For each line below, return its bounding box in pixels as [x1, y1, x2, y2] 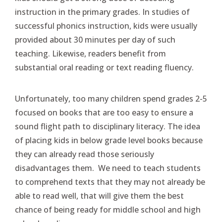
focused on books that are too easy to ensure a [15, 107, 193, 118]
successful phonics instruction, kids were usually [15, 20, 197, 31]
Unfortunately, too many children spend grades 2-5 [15, 93, 207, 104]
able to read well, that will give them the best [15, 190, 184, 201]
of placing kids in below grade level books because [15, 135, 203, 146]
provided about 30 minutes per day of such [15, 34, 175, 45]
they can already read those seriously [15, 149, 154, 160]
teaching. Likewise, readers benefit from [15, 48, 166, 59]
